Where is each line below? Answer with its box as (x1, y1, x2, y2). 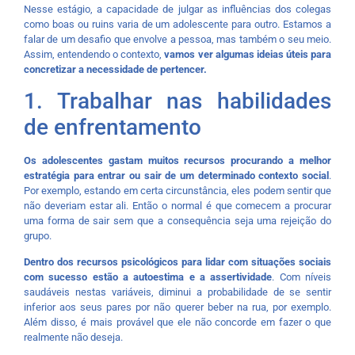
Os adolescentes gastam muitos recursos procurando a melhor (24, 154, 331, 166)
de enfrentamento (24, 113, 201, 140)
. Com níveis (272, 271, 332, 284)
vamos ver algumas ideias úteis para (164, 48, 332, 60)
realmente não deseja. (24, 331, 123, 344)
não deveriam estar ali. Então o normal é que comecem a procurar (24, 199, 331, 212)
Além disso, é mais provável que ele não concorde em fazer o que (24, 316, 331, 329)
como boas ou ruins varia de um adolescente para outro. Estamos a (24, 17, 331, 30)
